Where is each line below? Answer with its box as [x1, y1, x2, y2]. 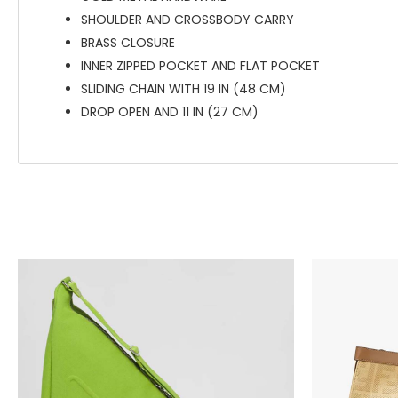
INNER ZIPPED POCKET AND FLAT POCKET [81, 57, 320, 75]
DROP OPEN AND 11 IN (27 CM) [81, 103, 259, 121]
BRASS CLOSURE [81, 34, 175, 52]
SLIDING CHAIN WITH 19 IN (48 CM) [81, 80, 286, 98]
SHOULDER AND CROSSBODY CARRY [81, 11, 294, 28]
